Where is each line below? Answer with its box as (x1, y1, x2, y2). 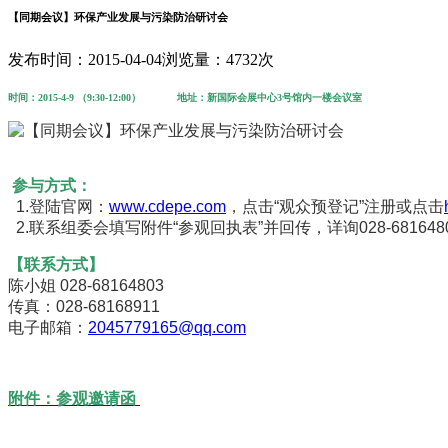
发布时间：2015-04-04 (8, 50, 162, 68)
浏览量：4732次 (162, 50, 274, 68)
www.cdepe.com (109, 197, 226, 215)
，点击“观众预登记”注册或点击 (226, 197, 444, 215)
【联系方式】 (8, 255, 104, 273)
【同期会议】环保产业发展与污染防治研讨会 (8, 10, 228, 23)
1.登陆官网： (8, 197, 109, 215)
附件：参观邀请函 (8, 389, 136, 407)
